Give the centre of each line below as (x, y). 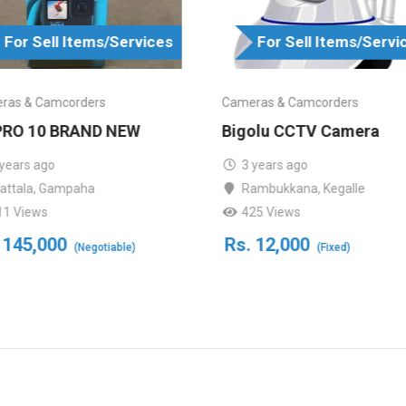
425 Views (272, 212)
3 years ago (275, 164)
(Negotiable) (105, 247)
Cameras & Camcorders (290, 102)
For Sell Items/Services (88, 41)
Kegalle (345, 188)
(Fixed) (333, 247)
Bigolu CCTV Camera (300, 130)
